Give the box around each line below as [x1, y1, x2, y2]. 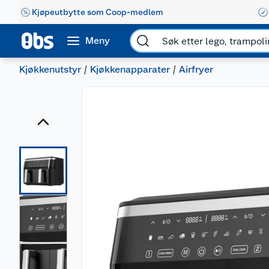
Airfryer [179, 64, 213, 75]
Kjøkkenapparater [90, 64, 170, 75]
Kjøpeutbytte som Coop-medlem [32, 7, 163, 17]
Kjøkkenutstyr [19, 64, 81, 75]
